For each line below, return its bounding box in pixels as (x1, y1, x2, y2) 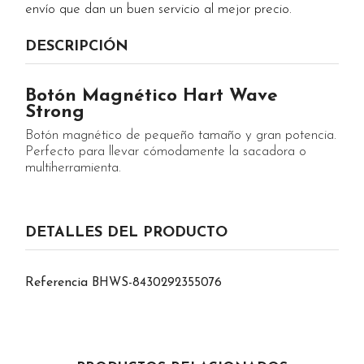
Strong (25, 103, 84, 122)
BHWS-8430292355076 (92, 277, 222, 289)
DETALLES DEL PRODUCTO (25, 225, 227, 240)
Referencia (25, 276, 88, 289)
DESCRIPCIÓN (25, 39, 128, 54)
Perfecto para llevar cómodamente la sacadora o (25, 145, 306, 158)
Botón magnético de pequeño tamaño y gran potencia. (25, 128, 336, 142)
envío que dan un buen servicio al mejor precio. (25, 2, 292, 16)
